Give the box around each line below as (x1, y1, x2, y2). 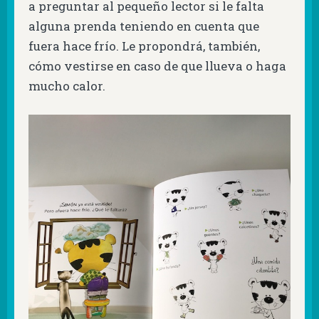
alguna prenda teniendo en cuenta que (28, 18, 259, 35)
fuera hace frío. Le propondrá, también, (28, 38, 260, 55)
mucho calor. (28, 78, 105, 95)
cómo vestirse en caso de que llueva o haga (28, 58, 286, 75)
